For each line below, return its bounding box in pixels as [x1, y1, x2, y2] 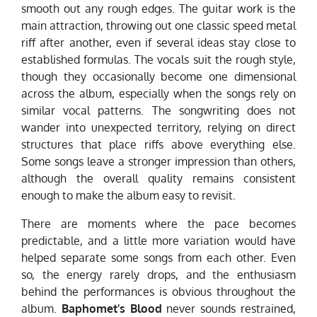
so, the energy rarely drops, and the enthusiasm [21, 267, 296, 282]
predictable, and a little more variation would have [21, 234, 296, 248]
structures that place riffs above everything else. [21, 137, 296, 152]
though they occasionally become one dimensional [21, 69, 296, 84]
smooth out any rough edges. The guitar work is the [21, 1, 296, 16]
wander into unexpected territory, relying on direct [21, 120, 296, 135]
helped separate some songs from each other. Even [21, 250, 296, 265]
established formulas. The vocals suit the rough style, [21, 52, 296, 67]
